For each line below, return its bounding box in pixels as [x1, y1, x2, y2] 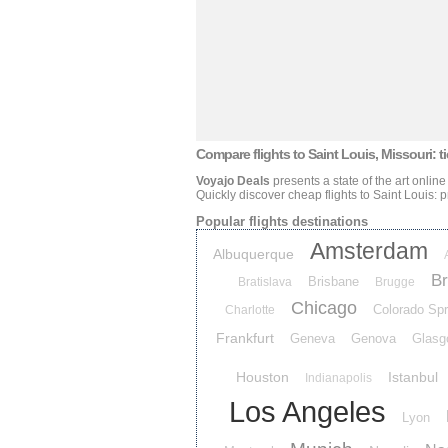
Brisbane [307, 274, 359, 289]
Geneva [290, 331, 335, 346]
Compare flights [196, 146, 293, 162]
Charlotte [225, 303, 275, 317]
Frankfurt [216, 330, 274, 346]
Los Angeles [229, 396, 386, 428]
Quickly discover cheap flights [196, 188, 360, 202]
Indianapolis [304, 371, 372, 385]
